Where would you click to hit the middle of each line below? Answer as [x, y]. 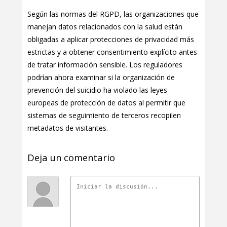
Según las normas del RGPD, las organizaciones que [113, 14]
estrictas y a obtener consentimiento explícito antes [112, 52]
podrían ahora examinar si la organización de [101, 78]
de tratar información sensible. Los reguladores [105, 65]
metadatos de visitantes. [68, 128]
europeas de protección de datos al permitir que [106, 103]
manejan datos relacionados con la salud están [105, 27]
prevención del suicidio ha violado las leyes [97, 90]
